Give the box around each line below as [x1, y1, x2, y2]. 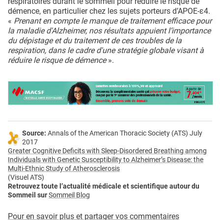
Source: [22, 129, 46, 138]
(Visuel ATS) [8, 173, 44, 182]
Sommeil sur [8, 191, 47, 200]
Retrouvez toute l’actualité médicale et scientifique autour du [8, 182, 199, 191]
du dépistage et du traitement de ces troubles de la [8, 36, 182, 46]
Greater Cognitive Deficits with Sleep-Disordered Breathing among [8, 147, 207, 156]
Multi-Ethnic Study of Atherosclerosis [8, 165, 120, 173]
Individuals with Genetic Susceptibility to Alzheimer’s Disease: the [8, 156, 203, 165]
